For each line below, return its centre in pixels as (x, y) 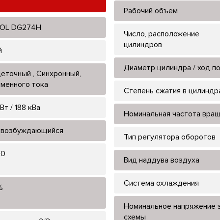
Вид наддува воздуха (162, 160)
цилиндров (143, 44)
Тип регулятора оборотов (170, 137)
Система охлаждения (161, 183)
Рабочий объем (151, 11)
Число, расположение (162, 34)
